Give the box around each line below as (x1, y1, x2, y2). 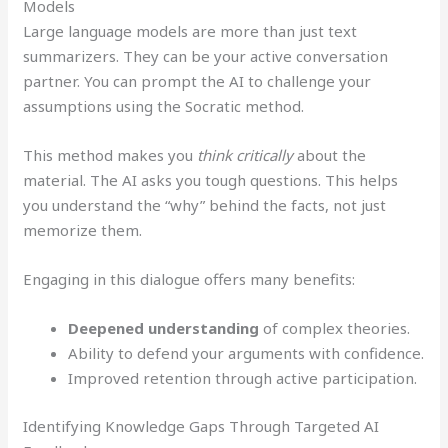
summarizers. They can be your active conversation (23, 46, 389, 67)
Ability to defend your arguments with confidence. (68, 343, 425, 364)
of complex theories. (259, 318, 411, 339)
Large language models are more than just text (23, 21, 358, 42)
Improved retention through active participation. (68, 368, 418, 389)
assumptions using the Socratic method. (23, 96, 305, 117)
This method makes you (23, 145, 198, 166)
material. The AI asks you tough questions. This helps (23, 170, 399, 191)
